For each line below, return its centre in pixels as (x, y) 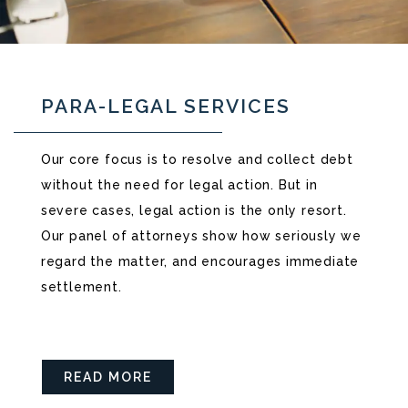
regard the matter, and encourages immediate (200, 261)
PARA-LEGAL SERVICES (165, 106)
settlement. (81, 286)
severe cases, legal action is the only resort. (194, 210)
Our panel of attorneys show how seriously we (201, 235)
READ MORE (107, 377)
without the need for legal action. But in (179, 184)
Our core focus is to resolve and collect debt (197, 159)
